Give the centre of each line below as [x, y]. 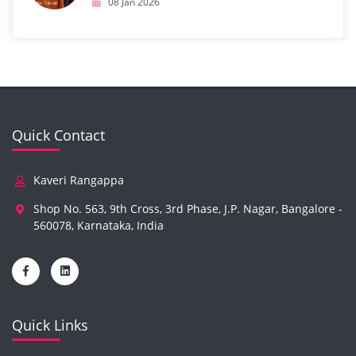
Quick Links [50, 325]
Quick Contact [58, 135]
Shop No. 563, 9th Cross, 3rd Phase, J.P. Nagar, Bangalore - [188, 209]
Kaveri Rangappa [79, 180]
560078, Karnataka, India [99, 225]
